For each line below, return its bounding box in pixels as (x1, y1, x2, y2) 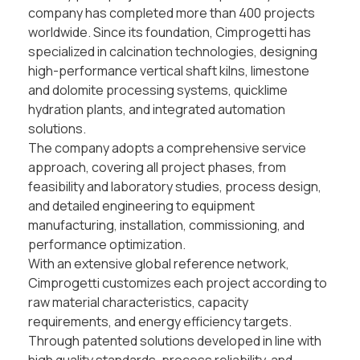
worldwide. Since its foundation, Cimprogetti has (28, 23, 311, 42)
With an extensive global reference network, (28, 255, 289, 273)
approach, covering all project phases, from (28, 158, 286, 177)
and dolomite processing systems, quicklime (28, 81, 288, 100)
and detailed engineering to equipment (28, 197, 255, 215)
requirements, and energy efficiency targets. (28, 313, 292, 331)
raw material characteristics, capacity (28, 293, 248, 312)
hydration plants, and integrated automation (28, 100, 285, 119)
